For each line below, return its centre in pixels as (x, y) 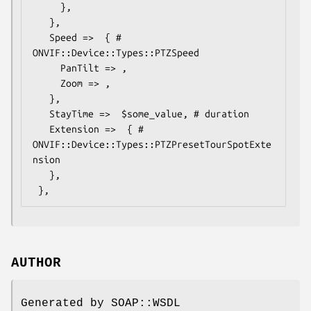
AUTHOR (36, 263)
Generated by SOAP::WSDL (101, 303)
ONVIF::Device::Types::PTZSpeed (116, 52)
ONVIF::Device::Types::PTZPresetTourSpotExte (152, 144)
